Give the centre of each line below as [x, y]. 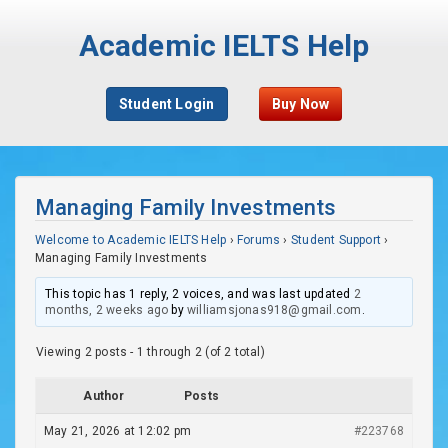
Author [104, 396]
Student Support [336, 240]
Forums [258, 240]
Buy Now [300, 104]
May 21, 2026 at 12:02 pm [118, 431]
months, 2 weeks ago [107, 310]
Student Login [166, 104]
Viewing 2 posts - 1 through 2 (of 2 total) [150, 352]
